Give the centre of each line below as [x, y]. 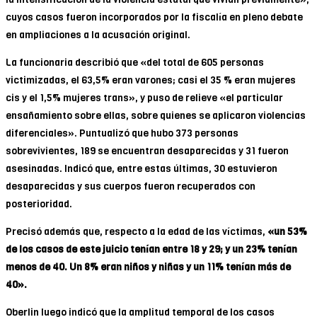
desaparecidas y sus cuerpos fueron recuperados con [131, 186]
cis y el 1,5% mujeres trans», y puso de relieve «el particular [144, 98]
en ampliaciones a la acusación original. [98, 35]
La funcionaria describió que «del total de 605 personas [135, 62]
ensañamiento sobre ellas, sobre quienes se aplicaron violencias [156, 115]
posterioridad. [39, 204]
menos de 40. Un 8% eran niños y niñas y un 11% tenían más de [148, 267]
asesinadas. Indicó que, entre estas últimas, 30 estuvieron [142, 168]
